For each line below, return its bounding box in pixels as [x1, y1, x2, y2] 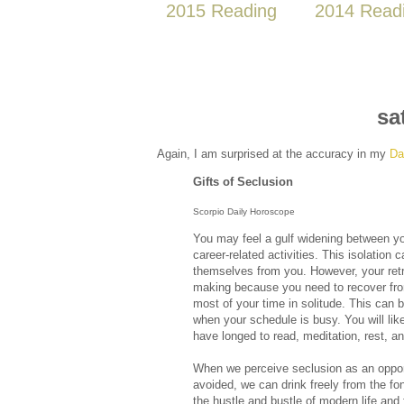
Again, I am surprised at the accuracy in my [157, 147, 390, 161]
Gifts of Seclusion [193, 175, 293, 189]
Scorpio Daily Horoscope [193, 206, 295, 216]
